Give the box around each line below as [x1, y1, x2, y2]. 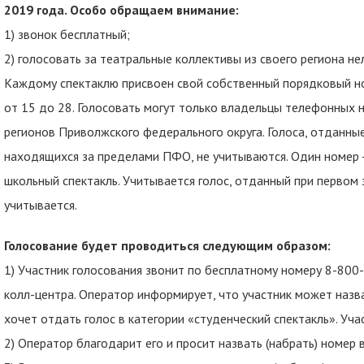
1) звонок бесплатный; [4, 26, 130, 42]
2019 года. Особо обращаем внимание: [4, 2, 239, 18]
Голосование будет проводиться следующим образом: [4, 237, 331, 253]
